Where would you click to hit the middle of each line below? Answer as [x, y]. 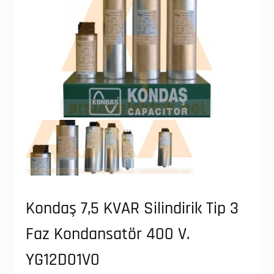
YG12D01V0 [62, 260]
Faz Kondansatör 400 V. [107, 235]
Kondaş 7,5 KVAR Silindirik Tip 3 [132, 209]
